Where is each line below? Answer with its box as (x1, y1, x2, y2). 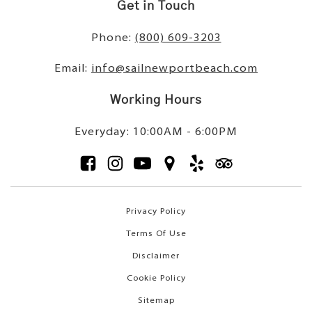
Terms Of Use (125, 230, 187, 239)
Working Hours (110, 94, 202, 107)
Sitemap (137, 297, 175, 306)
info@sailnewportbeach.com (91, 63, 258, 75)
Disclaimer (132, 252, 180, 261)
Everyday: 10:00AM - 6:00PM (75, 127, 237, 139)
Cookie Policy (126, 274, 186, 283)
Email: (54, 63, 91, 75)
